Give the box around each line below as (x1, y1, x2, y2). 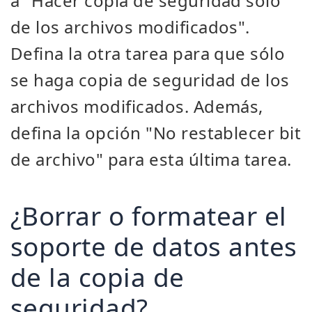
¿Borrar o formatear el (10, 198, 287, 233)
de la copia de (10, 259, 185, 295)
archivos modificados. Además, (10, 95, 263, 118)
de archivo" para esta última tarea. (10, 148, 292, 171)
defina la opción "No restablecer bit (10, 121, 302, 144)
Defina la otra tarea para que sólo (10, 42, 286, 65)
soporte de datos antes (10, 228, 297, 264)
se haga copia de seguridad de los (10, 68, 290, 91)
